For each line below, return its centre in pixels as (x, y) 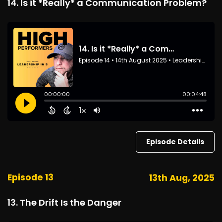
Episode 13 (30, 177)
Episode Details (175, 142)
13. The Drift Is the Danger (64, 202)
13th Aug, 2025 (182, 178)
